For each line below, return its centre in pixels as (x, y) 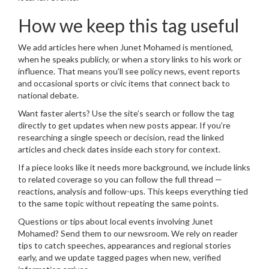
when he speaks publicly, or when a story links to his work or (130, 59)
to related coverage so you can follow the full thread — (120, 179)
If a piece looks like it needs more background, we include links (134, 167)
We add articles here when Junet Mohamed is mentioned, (125, 47)
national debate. (48, 95)
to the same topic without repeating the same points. (118, 203)
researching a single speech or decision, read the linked (121, 137)
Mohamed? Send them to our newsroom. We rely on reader (128, 233)
